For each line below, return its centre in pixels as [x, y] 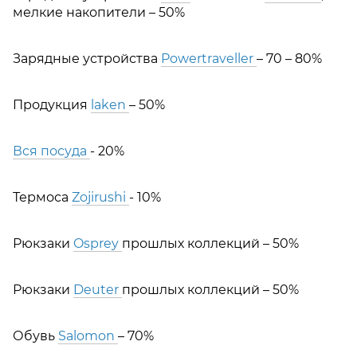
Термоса [42, 197]
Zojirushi [100, 197]
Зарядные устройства [87, 58]
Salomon [88, 335]
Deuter [98, 289]
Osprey [98, 243]
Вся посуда [51, 151]
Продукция [52, 104]
